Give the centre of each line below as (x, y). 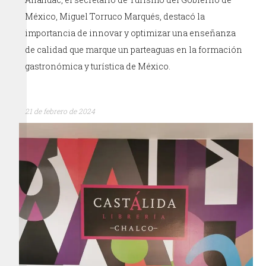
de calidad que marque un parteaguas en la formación (134, 49)
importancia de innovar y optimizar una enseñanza (131, 33)
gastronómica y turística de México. (98, 66)
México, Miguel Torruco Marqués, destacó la (115, 16)
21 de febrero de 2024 (60, 111)
